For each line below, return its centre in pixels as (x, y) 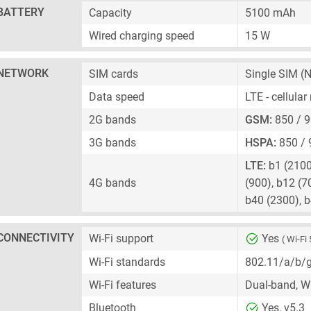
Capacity (110, 13)
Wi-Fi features (123, 285)
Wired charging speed (142, 36)
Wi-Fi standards (127, 262)
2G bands (112, 120)
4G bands (112, 183)
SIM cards (114, 74)
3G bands (112, 143)
